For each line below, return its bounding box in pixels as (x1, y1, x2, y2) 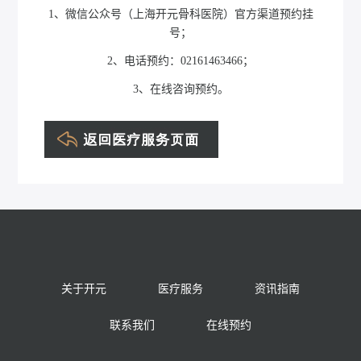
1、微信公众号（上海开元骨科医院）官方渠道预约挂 (48, 8, 313, 21)
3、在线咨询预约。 (132, 83, 229, 96)
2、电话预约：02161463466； (107, 55, 254, 68)
